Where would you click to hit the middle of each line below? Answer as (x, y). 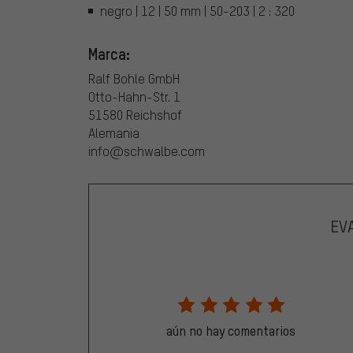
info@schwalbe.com (147, 151)
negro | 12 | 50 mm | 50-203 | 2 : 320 (197, 11)
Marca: (109, 54)
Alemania (114, 133)
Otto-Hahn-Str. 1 (134, 97)
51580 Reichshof (135, 115)
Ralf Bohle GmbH (134, 79)
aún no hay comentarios (230, 331)
